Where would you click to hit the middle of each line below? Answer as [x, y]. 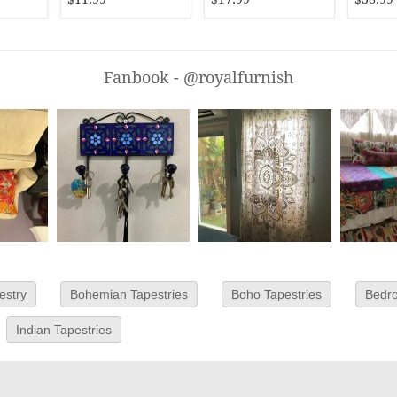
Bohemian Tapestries [129, 294]
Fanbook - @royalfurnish [198, 78]
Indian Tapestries [64, 330]
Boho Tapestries [276, 294]
